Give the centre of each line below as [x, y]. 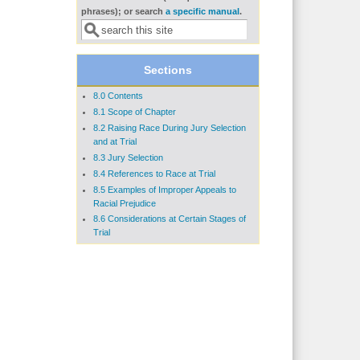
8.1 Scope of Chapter [134, 112]
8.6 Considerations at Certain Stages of [169, 219]
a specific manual [202, 12]
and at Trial [115, 142]
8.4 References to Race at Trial [154, 173]
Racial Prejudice [124, 203]
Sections [168, 70]
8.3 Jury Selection [128, 157]
